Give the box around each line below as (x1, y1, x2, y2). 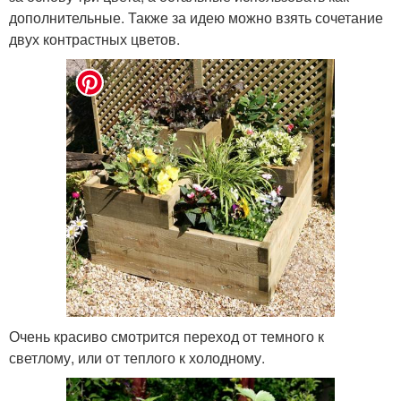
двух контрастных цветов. (9, 28, 180, 49)
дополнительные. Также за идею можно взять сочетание (9, 6, 383, 28)
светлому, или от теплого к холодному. (9, 347, 265, 369)
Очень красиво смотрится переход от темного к (9, 326, 324, 347)
